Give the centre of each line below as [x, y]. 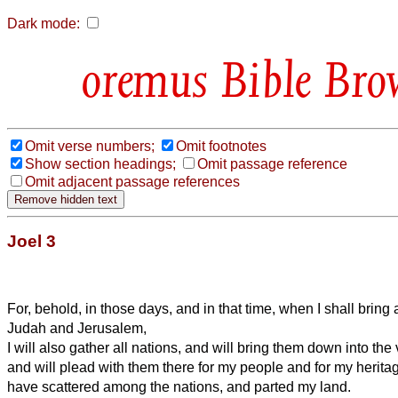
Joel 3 [32, 241]
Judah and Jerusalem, [77, 328]
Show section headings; [100, 163]
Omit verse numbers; [90, 146]
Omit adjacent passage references [132, 181]
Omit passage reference [272, 163]
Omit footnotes [221, 146]
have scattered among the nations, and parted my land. [179, 386]
